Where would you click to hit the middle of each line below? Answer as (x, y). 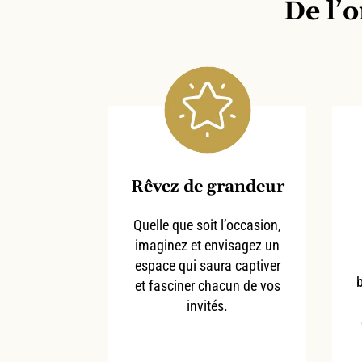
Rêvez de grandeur (207, 186)
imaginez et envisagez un (208, 245)
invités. (208, 305)
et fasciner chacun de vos (207, 285)
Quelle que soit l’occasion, (208, 225)
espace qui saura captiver (207, 265)
